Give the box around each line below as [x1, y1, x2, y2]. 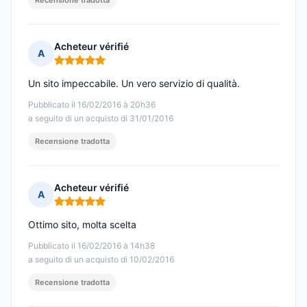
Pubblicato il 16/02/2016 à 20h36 [28, 99, 156, 110]
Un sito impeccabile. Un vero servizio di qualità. [28, 77, 240, 90]
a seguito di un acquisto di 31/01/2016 [28, 113, 173, 124]
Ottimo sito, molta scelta [28, 219, 136, 231]
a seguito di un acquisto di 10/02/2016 [28, 254, 174, 265]
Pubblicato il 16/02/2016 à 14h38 [28, 241, 155, 251]
